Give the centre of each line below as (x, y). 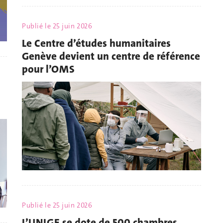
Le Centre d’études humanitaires (96, 43)
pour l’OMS (48, 69)
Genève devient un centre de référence (111, 56)
